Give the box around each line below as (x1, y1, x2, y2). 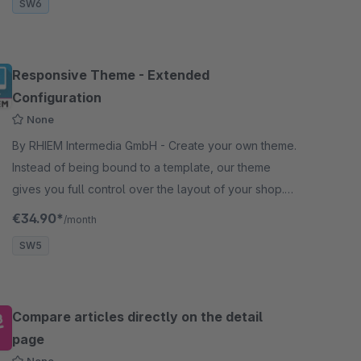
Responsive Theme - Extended (12, 67, 210, 83)
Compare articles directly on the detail (12, 309, 263, 325)
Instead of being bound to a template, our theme (12, 160, 271, 174)
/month (64, 214, 97, 226)
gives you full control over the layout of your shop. (12, 182, 284, 196)
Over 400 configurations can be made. (12, 204, 218, 218)
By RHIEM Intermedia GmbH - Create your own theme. (12, 139, 168, 152)
